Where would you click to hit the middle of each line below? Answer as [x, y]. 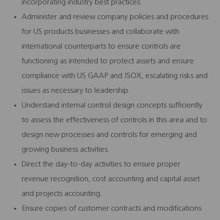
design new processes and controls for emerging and [109, 135]
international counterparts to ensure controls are [101, 46]
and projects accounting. [62, 194]
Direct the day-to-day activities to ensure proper [101, 164]
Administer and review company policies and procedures [115, 17]
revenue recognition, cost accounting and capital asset [111, 179]
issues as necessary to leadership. [76, 91]
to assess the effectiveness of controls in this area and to [114, 120]
